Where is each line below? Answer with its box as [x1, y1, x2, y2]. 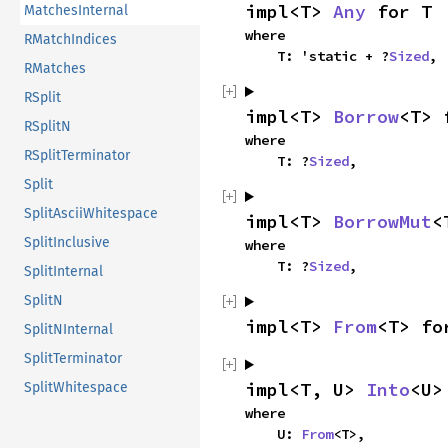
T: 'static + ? [277, 47, 389, 65]
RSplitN [24, 117, 71, 135]
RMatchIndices [24, 30, 117, 48]
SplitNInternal [24, 320, 113, 338]
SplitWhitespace [24, 378, 128, 396]
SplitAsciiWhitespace [24, 204, 158, 222]
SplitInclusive [24, 233, 110, 251]
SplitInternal [24, 262, 103, 280]
